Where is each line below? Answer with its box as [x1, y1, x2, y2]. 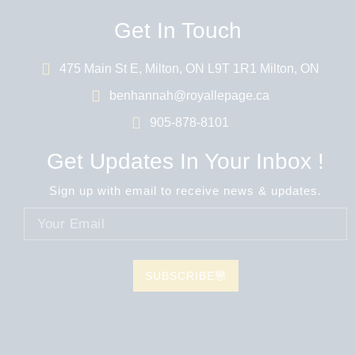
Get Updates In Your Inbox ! [47, 148, 324, 174]
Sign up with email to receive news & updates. [49, 183, 322, 197]
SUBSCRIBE [144, 269, 215, 282]
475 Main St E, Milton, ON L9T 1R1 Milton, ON [59, 61, 319, 75]
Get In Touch [113, 17, 242, 43]
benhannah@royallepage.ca [109, 88, 269, 102]
